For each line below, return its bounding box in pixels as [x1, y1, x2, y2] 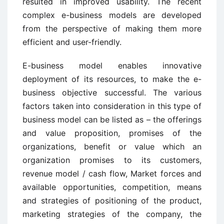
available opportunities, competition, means [22, 182, 201, 192]
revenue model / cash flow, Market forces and [22, 168, 201, 178]
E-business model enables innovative [22, 60, 201, 70]
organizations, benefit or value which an [22, 141, 201, 151]
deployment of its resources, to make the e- [22, 74, 201, 84]
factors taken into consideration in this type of [22, 101, 201, 111]
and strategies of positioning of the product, [22, 195, 201, 205]
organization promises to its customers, [22, 155, 201, 165]
